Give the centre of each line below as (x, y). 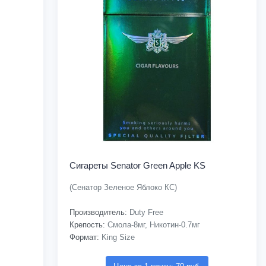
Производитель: (99, 213)
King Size (117, 237)
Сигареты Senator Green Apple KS (138, 166)
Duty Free (145, 213)
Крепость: (88, 225)
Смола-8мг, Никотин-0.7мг (153, 225)
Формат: (85, 237)
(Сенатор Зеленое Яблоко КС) (123, 188)
